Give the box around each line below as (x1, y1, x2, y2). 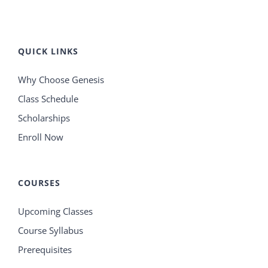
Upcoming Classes (18, 205, 93, 217)
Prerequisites (18, 243, 72, 255)
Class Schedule (18, 93, 78, 105)
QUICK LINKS (18, 45, 78, 57)
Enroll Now (18, 131, 63, 143)
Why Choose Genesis (18, 74, 104, 86)
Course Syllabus (18, 224, 83, 236)
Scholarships (18, 112, 70, 124)
